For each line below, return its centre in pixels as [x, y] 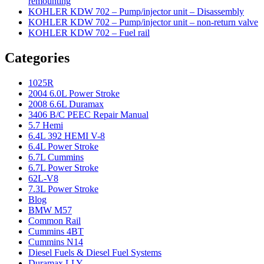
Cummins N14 [56, 242]
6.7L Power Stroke [63, 167]
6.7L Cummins [56, 157]
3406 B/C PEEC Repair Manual [88, 114]
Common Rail [55, 220]
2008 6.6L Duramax [66, 104]
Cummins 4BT [56, 231]
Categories [37, 58]
